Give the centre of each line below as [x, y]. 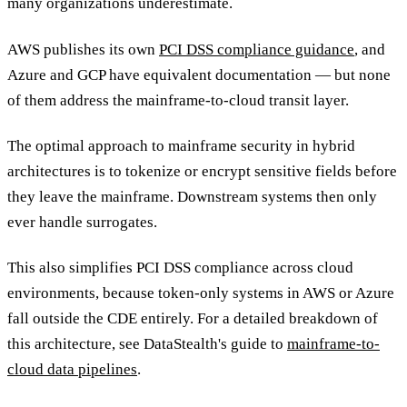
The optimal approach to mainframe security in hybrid [181, 145]
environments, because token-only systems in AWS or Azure [201, 293]
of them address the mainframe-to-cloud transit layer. [178, 100]
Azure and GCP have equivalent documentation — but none [199, 74]
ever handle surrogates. [82, 222]
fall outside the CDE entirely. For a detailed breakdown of [193, 319]
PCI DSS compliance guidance [257, 49]
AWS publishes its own [83, 49]
